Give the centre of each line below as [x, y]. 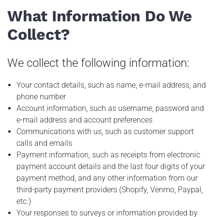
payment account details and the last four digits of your [111, 166]
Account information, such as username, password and [110, 108]
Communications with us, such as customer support [105, 131]
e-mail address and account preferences [85, 120]
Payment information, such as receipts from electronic [108, 155]
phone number [41, 96]
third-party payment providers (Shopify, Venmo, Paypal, [110, 189]
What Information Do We [100, 16]
